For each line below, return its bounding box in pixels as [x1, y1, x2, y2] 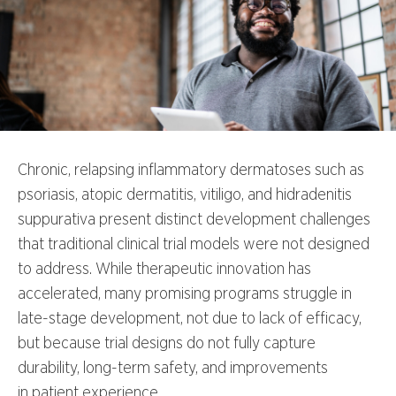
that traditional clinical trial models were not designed [18, 234, 369, 254]
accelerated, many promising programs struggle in [18, 284, 352, 303]
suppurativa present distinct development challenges [18, 209, 370, 229]
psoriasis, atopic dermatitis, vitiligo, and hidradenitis [18, 185, 352, 204]
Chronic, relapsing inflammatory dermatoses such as [18, 160, 364, 179]
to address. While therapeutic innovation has [18, 259, 311, 278]
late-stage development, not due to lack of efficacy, [18, 308, 362, 328]
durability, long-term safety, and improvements [18, 358, 328, 377]
